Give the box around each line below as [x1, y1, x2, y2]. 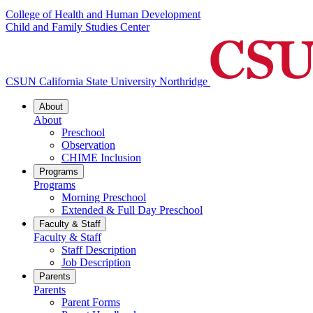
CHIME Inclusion [61, 152, 141, 164]
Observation [61, 139, 115, 152]
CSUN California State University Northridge [6, 75, 208, 88]
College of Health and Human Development [6, 8, 201, 21]
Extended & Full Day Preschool [61, 204, 203, 217]
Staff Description [61, 244, 136, 256]
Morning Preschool [61, 191, 146, 204]
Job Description [61, 256, 131, 269]
